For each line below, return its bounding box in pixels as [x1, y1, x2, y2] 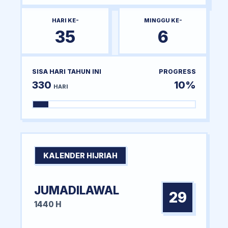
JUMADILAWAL [34, 183, 119, 197]
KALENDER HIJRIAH [43, 151, 118, 160]
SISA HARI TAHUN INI [32, 67, 101, 75]
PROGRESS [159, 67, 196, 75]
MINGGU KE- [144, 16, 182, 24]
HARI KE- [51, 16, 79, 24]
